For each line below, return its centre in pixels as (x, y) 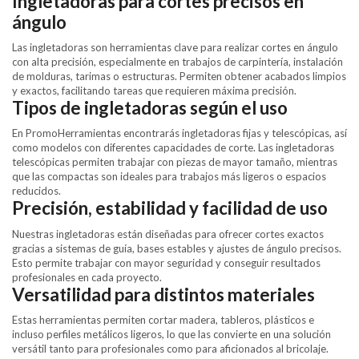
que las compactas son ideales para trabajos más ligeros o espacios (169, 177)
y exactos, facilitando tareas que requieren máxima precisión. (154, 91)
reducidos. (36, 191)
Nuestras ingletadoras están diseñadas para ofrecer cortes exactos (168, 234)
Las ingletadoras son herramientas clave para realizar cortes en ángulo (175, 48)
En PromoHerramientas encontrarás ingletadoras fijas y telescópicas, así (179, 133)
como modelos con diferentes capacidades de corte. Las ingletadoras (173, 148)
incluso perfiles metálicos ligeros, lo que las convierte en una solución (171, 334)
